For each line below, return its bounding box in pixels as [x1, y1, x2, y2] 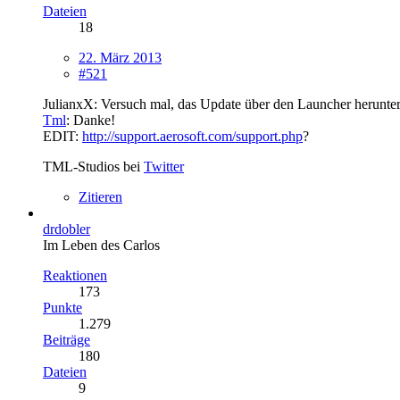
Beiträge [43, 331, 90, 347]
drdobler [43, 221, 90, 237]
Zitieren [79, 188, 122, 204]
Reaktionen [43, 267, 107, 283]
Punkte [43, 299, 82, 315]
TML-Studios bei [43, 158, 144, 174]
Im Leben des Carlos [43, 237, 160, 253]
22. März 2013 [79, 49, 162, 65]
